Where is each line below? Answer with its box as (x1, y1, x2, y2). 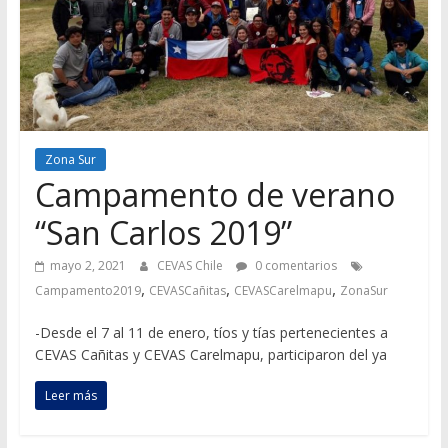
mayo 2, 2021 (49, 257, 126, 275)
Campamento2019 (34, 282, 141, 300)
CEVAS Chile (156, 257, 226, 275)
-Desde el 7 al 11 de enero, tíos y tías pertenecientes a (34, 323, 388, 343)
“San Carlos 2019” (34, 211, 292, 255)
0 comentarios (251, 257, 337, 275)
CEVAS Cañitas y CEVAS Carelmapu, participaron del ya (34, 345, 387, 365)
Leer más (44, 387, 97, 405)
